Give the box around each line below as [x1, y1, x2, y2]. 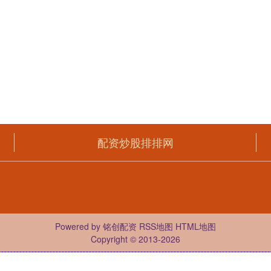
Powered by [55, 220, 103, 232]
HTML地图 [175, 220, 216, 232]
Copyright [91, 232, 130, 245]
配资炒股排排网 [97, 134, 174, 150]
